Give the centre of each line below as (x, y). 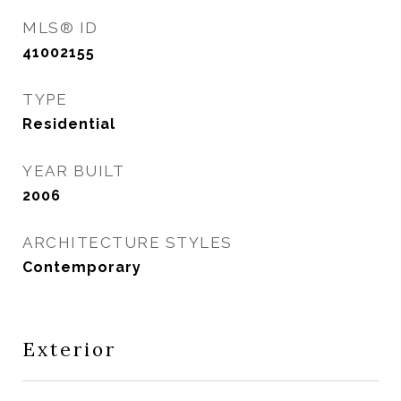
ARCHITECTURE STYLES (128, 243)
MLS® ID (60, 28)
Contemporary (82, 267)
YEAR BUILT (73, 171)
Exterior (69, 350)
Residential (69, 124)
